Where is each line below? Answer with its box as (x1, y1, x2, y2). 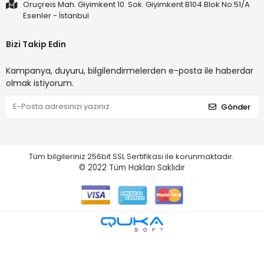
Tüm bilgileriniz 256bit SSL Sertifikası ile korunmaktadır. (28, 150, 236, 162)
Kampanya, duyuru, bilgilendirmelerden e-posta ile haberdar (6, 64, 253, 77)
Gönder (221, 101, 250, 113)
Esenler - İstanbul (23, 9, 89, 21)
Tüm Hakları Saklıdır (109, 161, 185, 173)
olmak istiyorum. (6, 77, 74, 89)
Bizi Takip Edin (6, 38, 66, 50)
